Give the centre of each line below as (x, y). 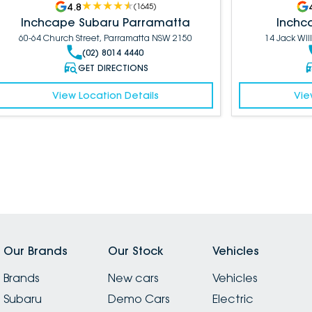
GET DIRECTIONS (113, 68)
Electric (233, 299)
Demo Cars (138, 299)
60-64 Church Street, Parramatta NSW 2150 (105, 38)
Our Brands (36, 251)
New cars (133, 278)
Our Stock (135, 251)
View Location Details (105, 96)
